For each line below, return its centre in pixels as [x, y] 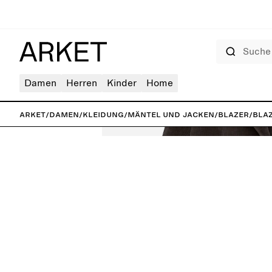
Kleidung [103, 114]
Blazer [233, 114]
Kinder [122, 83]
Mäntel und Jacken [171, 114]
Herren [82, 83]
